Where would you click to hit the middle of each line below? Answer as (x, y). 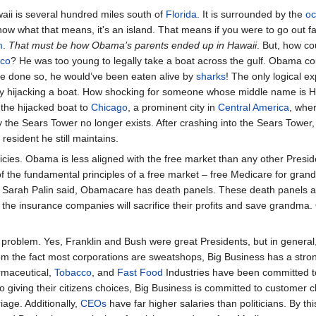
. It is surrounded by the (251, 14)
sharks (211, 76)
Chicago (109, 107)
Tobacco (73, 272)
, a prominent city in (173, 107)
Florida (181, 14)
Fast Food (140, 272)
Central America (254, 107)
